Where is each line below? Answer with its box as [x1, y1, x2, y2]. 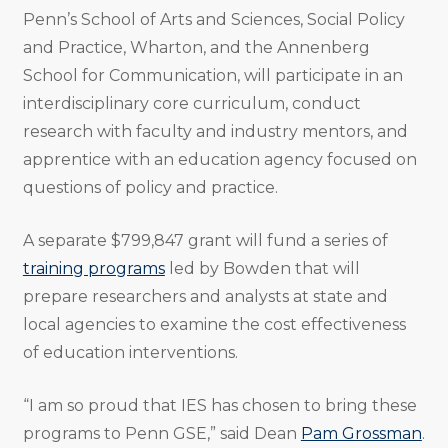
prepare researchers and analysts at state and [22, 287, 388, 307]
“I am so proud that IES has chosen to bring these [22, 396, 417, 416]
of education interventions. [22, 343, 242, 363]
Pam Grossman [300, 424, 422, 444]
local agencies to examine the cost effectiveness [22, 315, 406, 335]
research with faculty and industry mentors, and [22, 122, 408, 142]
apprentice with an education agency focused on [22, 150, 417, 170]
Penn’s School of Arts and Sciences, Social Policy [22, 10, 405, 30]
